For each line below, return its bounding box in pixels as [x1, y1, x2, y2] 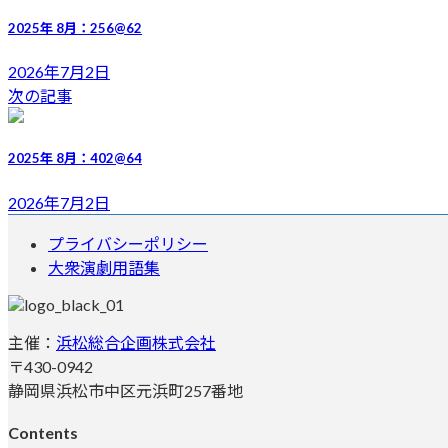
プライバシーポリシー [48, 233, 208, 253]
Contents [8, 422, 78, 442]
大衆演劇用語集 [48, 257, 160, 277]
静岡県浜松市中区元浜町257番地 [8, 380, 243, 400]
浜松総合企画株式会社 [56, 332, 216, 352]
